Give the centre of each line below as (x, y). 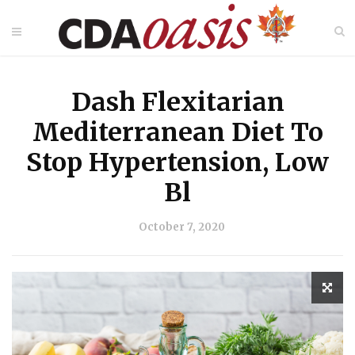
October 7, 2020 (181, 227)
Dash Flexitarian (177, 102)
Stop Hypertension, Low (177, 162)
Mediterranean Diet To (177, 132)
